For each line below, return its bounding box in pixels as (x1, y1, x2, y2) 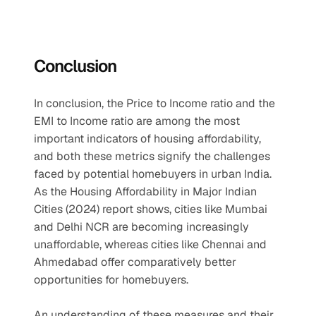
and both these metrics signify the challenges (34, 149, 270, 164)
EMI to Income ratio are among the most (34, 114, 240, 128)
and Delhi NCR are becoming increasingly (34, 219, 249, 234)
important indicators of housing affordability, (34, 131, 261, 146)
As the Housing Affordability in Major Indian (34, 184, 257, 199)
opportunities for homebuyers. (34, 272, 188, 287)
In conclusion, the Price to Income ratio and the (34, 96, 275, 111)
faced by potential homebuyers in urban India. (34, 166, 272, 181)
